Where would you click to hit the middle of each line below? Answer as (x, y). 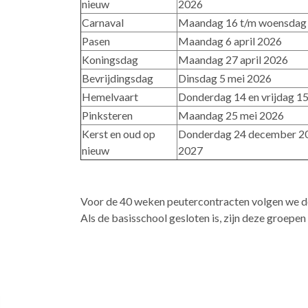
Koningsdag (110, 59)
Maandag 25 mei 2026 (231, 115)
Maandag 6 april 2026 (230, 41)
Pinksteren (107, 115)
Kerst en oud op (119, 133)
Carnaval (103, 22)
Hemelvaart (110, 96)
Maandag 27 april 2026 (233, 59)
